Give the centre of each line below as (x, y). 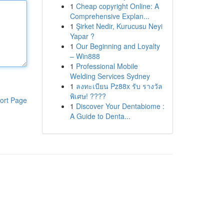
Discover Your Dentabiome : (120, 106)
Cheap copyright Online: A (117, 6)
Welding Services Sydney (110, 76)
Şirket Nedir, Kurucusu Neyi (119, 26)
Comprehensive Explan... (109, 16)
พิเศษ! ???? (88, 96)
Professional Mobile (107, 66)
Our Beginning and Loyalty (118, 46)
